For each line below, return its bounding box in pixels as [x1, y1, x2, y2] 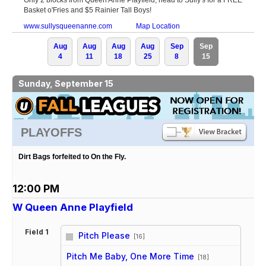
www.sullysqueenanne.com [24, 21, 112, 30]
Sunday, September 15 [18, 78, 113, 88]
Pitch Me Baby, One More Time [66, 251, 195, 261]
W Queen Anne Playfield [12, 201, 133, 213]
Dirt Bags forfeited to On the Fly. [18, 152, 126, 161]
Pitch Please [78, 230, 131, 240]
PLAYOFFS [21, 125, 82, 139]
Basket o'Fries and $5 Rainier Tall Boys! [24, 5, 151, 14]
